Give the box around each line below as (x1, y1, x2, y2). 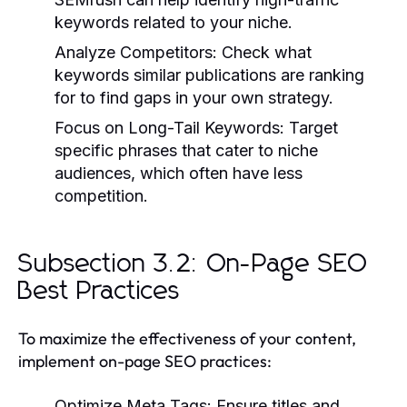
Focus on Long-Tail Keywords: (55, 117, 284, 137)
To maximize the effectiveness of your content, (18, 327, 356, 349)
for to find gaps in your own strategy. (55, 87, 333, 107)
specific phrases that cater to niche (55, 140, 318, 160)
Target (284, 117, 338, 137)
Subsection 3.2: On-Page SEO (18, 251, 368, 277)
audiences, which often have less (55, 163, 303, 183)
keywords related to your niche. (55, 12, 293, 32)
